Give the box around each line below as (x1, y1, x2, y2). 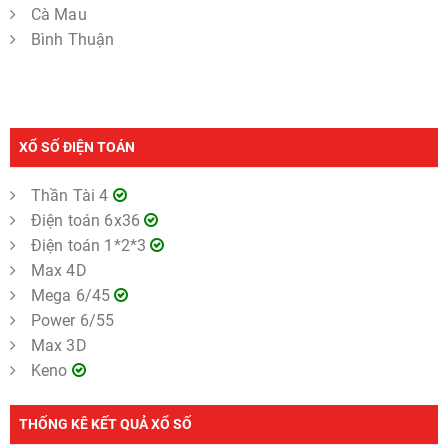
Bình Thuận (30, 29, 115, 49)
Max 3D (30, 335, 87, 355)
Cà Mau (30, 4, 87, 24)
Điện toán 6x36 (30, 210, 145, 230)
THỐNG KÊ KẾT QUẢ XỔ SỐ (19, 415, 192, 432)
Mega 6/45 (30, 285, 115, 305)
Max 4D (30, 260, 87, 280)
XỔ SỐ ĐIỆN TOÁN (19, 138, 135, 155)
